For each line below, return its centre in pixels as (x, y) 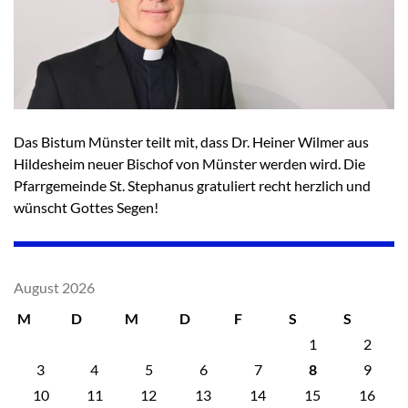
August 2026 (54, 287)
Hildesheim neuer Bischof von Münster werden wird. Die (189, 163)
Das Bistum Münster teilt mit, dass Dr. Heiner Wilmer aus (191, 141)
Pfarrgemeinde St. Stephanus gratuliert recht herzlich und (192, 185)
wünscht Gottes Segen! (86, 207)
